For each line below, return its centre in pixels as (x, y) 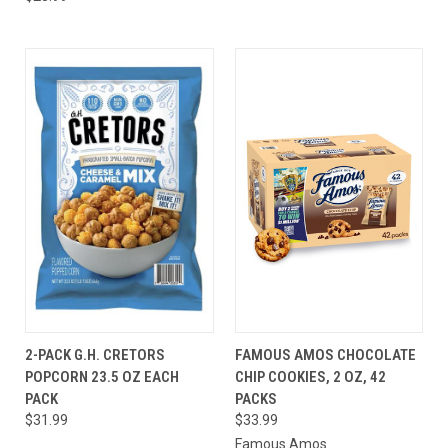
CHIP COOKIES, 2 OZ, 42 (310, 376)
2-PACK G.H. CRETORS (95, 354)
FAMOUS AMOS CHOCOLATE (325, 354)
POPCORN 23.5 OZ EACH (102, 376)
